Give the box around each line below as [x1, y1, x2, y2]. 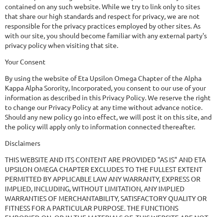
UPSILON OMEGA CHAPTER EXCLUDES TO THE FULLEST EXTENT [5, 165, 202, 173]
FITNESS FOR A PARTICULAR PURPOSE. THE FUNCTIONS [5, 203, 178, 212]
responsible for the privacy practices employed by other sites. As [5, 21, 201, 30]
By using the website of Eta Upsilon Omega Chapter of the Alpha [5, 74, 201, 82]
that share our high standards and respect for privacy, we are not [5, 12, 200, 20]
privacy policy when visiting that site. [5, 41, 118, 49]
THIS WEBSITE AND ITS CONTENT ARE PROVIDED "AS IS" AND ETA [5, 155, 206, 164]
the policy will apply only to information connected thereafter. [5, 122, 195, 131]
